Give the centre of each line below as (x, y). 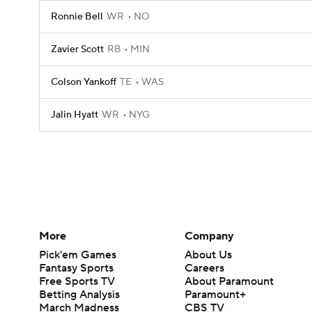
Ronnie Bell (77, 17)
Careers (205, 268)
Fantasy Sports (76, 268)
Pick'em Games (78, 255)
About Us (209, 255)
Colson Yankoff (84, 82)
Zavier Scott (77, 49)
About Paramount (229, 281)
